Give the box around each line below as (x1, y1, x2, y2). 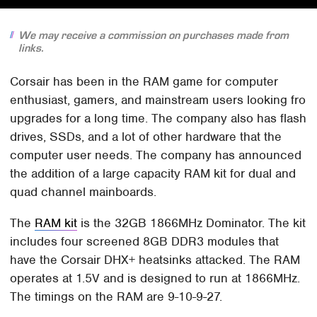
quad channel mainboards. (10, 183, 157, 200)
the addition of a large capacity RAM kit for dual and (10, 165, 296, 181)
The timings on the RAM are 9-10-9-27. (10, 288, 223, 304)
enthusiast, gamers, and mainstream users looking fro (10, 91, 306, 108)
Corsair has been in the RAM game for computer (10, 73, 279, 89)
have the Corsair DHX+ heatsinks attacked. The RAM (10, 251, 301, 267)
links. (18, 41, 43, 54)
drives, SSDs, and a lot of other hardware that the (10, 128, 282, 144)
